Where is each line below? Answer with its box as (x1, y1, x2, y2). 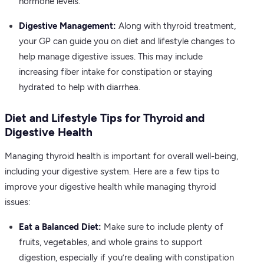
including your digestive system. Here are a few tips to (5, 166, 220, 177)
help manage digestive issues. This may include (19, 51, 203, 62)
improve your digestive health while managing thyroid (5, 181, 216, 192)
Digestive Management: (19, 21, 116, 31)
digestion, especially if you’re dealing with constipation (19, 252, 234, 263)
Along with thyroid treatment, (116, 21, 236, 31)
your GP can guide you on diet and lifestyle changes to (19, 36, 235, 47)
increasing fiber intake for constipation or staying (19, 67, 213, 77)
